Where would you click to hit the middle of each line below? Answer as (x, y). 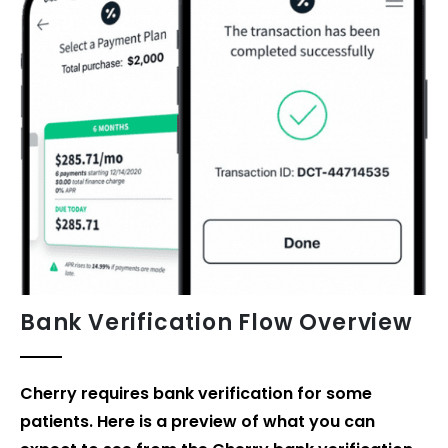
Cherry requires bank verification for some (196, 393)
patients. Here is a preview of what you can (197, 421)
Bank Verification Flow (157, 323)
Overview (353, 323)
